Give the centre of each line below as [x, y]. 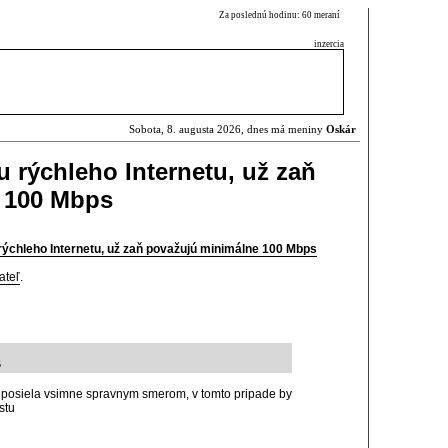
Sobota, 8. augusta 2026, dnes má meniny [227, 129]
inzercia [329, 44]
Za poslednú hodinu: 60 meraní [281, 15]
